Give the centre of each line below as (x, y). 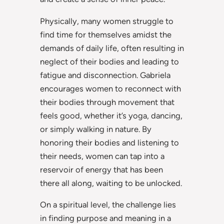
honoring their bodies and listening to (109, 142)
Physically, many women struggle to (107, 21)
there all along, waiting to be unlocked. (111, 183)
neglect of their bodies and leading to (109, 61)
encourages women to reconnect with (110, 88)
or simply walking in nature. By (96, 129)
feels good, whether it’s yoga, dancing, (111, 115)
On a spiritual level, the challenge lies (108, 205)
